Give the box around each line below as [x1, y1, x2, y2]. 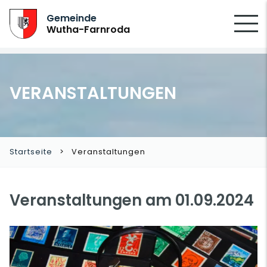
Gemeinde [46, 11, 97, 25]
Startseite [10, 147, 52, 157]
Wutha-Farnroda [46, 23, 131, 36]
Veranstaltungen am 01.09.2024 [10, 190, 254, 211]
